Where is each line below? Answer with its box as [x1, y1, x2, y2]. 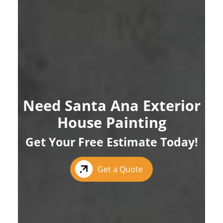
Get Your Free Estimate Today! [25, 133, 198, 150]
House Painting [57, 112, 166, 132]
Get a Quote [98, 163, 143, 175]
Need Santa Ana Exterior [22, 95, 201, 115]
